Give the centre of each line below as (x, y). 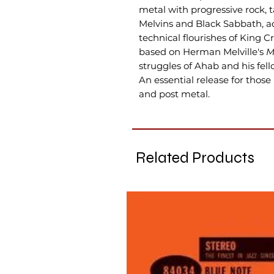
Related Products (195, 158)
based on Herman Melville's (201, 52)
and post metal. (174, 94)
